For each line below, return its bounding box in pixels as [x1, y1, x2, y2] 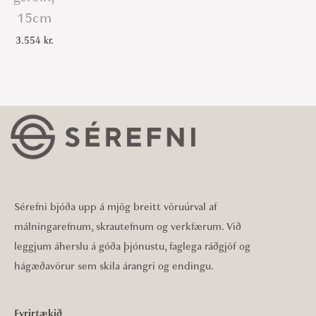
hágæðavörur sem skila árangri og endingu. [14, 259, 214, 274]
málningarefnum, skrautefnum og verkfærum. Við [14, 219, 241, 234]
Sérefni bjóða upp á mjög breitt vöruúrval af [14, 200, 217, 214]
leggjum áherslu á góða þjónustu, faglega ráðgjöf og [14, 239, 250, 254]
